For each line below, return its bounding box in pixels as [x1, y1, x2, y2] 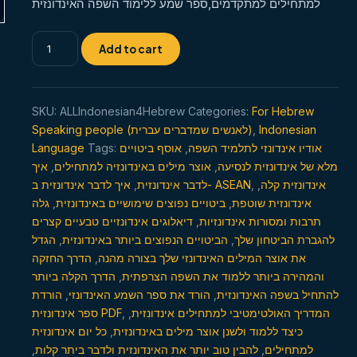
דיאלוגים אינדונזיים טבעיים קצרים [32, 214, 193, 228]
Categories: [188, 104, 252, 118]
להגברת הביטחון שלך [234, 233, 335, 246]
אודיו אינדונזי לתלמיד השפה [188, 141, 322, 155]
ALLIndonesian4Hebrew [60, 104, 185, 118]
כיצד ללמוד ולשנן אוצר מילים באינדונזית [113, 324, 303, 338]
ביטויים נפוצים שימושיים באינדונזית [56, 196, 226, 210]
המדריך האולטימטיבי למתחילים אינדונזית [131, 306, 330, 320]
